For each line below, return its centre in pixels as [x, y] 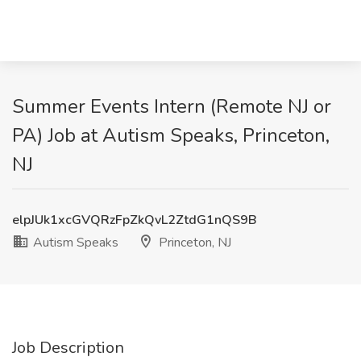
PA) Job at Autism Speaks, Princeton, [171, 135]
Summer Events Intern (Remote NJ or [172, 106]
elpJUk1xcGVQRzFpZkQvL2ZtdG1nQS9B [135, 220]
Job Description [68, 348]
